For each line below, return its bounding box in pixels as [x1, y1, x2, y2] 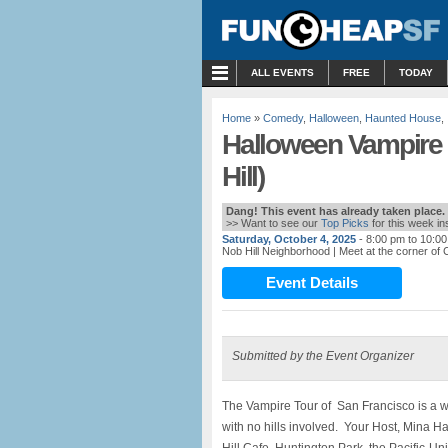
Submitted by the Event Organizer [232, 349, 414, 363]
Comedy [263, 112, 303, 124]
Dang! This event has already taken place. [226, 205, 445, 217]
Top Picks [321, 217, 369, 229]
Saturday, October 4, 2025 [222, 233, 356, 245]
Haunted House [365, 112, 441, 124]
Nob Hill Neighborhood [222, 245, 330, 257]
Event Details [266, 274, 358, 291]
